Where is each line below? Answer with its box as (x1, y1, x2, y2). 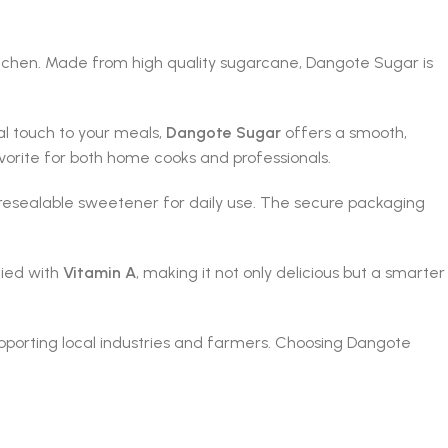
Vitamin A (63, 263, 136, 282)
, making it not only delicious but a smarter (136, 263, 445, 282)
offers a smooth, (281, 123, 407, 142)
